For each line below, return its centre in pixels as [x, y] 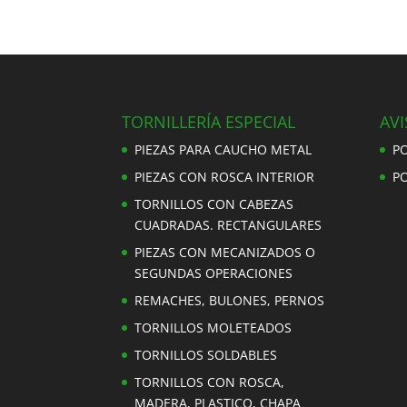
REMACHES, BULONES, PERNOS [230, 300]
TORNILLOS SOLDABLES [206, 354]
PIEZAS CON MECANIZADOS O [225, 252]
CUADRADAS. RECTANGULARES [228, 224]
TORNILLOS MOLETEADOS [213, 327]
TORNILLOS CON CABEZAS [214, 203]
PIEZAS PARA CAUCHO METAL [223, 149]
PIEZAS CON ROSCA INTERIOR [225, 176]
